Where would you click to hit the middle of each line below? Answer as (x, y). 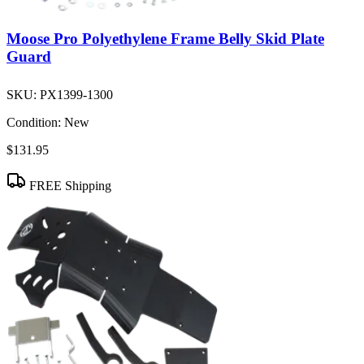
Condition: (34, 123)
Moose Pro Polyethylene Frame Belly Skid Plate (165, 39)
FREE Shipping (69, 186)
